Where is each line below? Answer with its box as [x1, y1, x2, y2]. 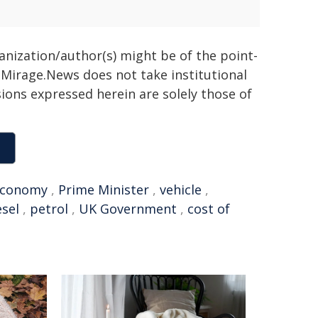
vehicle [160, 181, 202, 198]
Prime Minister [58, 181, 149, 198]
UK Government [79, 200, 177, 217]
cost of [187, 200, 230, 217]
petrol [30, 200, 68, 217]
